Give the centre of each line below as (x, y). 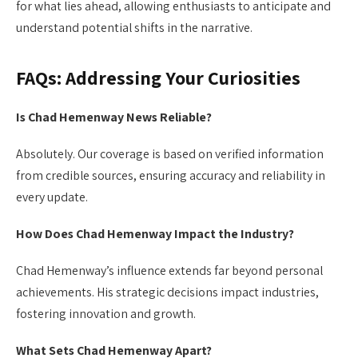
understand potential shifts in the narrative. (134, 27)
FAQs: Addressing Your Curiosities (158, 78)
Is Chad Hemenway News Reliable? (114, 117)
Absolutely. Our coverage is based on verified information (170, 153)
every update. (52, 197)
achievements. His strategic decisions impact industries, (167, 292)
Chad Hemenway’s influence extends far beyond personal (169, 271)
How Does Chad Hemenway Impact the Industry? (155, 234)
